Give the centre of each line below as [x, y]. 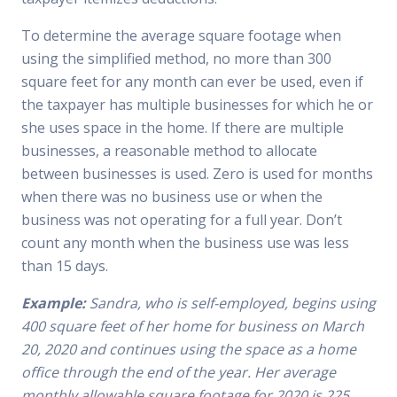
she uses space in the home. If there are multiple [183, 128]
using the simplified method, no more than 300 [176, 58]
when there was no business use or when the [172, 197]
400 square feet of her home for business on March [193, 326]
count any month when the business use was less [185, 243]
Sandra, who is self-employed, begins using [231, 303]
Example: [54, 303]
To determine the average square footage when [181, 35]
